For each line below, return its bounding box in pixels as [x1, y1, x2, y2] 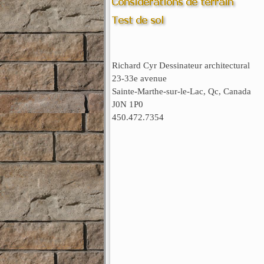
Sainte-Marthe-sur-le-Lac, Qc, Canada [111, 87, 251, 97]
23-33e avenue [111, 74, 167, 84]
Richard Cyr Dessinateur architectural [111, 61, 250, 71]
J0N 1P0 [111, 100, 143, 110]
